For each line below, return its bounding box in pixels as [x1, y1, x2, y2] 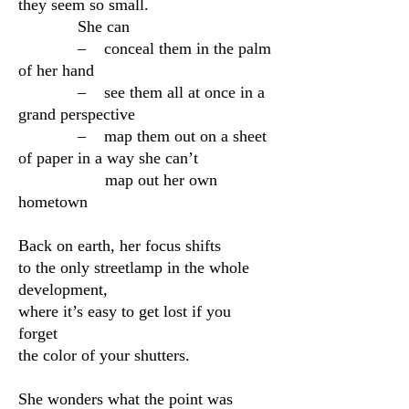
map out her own [18, 171, 217, 189]
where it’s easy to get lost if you [18, 302, 231, 320]
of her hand [18, 61, 94, 79]
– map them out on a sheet [18, 127, 267, 145]
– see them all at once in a [18, 83, 265, 101]
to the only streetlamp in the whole [18, 258, 249, 277]
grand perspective [18, 105, 135, 123]
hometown [18, 193, 88, 211]
